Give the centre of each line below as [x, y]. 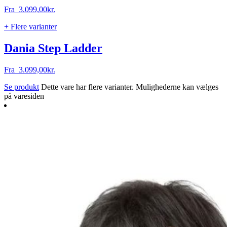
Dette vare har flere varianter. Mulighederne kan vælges [130, 87]
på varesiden [24, 96]
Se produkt [22, 87]
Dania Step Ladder [53, 48]
